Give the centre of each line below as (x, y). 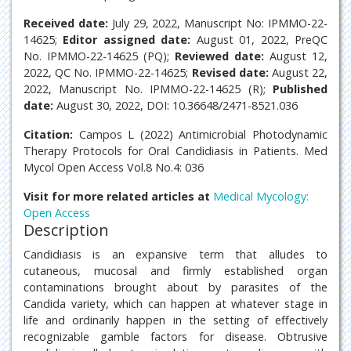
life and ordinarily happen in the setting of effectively (175, 320)
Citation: (51, 134)
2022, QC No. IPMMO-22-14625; (108, 72)
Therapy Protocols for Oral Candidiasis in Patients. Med (175, 151)
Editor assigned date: (127, 40)
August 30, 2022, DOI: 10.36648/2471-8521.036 (175, 105)
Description (66, 230)
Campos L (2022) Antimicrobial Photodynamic (203, 134)
